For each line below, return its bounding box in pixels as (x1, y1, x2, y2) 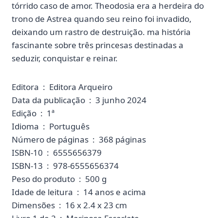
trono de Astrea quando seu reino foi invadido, (12, 13, 192, 24)
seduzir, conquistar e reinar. (12, 52, 118, 64)
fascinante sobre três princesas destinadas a (12, 39, 183, 51)
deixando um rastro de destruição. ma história (12, 26, 191, 37)
